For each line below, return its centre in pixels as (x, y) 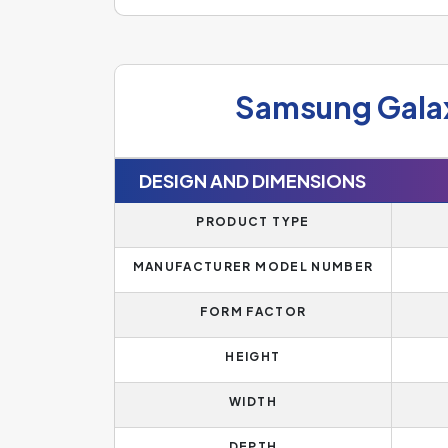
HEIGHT (253, 356)
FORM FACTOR (253, 311)
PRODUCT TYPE (253, 221)
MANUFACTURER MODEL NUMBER (253, 266)
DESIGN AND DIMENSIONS (252, 180)
